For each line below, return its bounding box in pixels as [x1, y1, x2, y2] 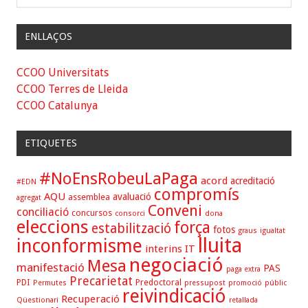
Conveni [148, 201, 202, 220]
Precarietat [69, 274, 133, 289]
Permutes [33, 278, 67, 288]
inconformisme [16, 235, 142, 257]
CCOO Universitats [16, 65, 109, 79]
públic [265, 278, 287, 288]
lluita [198, 234, 242, 258]
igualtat [260, 226, 285, 236]
